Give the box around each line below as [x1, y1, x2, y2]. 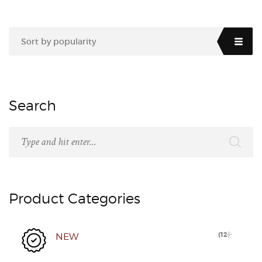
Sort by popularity [21, 36, 96, 47]
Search [9, 97, 56, 114]
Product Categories [9, 190, 140, 207]
